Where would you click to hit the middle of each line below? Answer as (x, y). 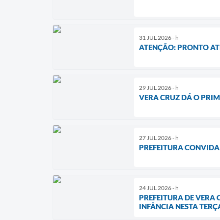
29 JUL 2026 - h (159, 87)
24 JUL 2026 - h (159, 188)
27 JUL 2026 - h (159, 137)
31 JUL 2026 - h (159, 37)
